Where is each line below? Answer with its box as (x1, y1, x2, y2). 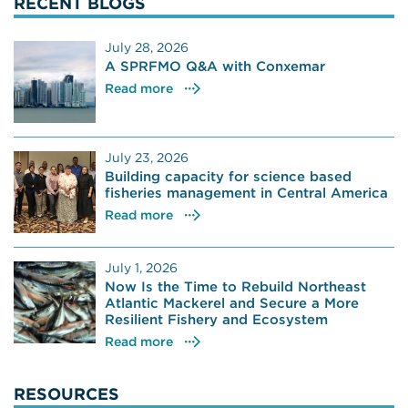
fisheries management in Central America (105, 184, 388, 200)
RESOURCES (14, 383, 119, 403)
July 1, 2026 (105, 260, 178, 275)
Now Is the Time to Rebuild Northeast (105, 278, 366, 294)
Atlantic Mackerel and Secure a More (105, 294, 359, 311)
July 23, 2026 (105, 149, 189, 165)
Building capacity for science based (105, 168, 352, 184)
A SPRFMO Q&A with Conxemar (105, 57, 325, 74)
